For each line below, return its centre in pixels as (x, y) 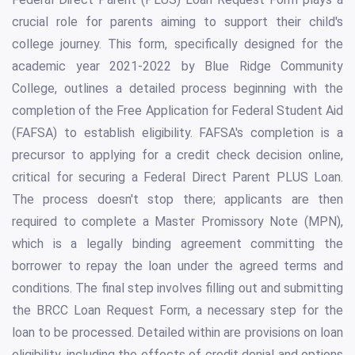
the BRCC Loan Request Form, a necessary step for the (177, 311)
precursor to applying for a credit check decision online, (177, 155)
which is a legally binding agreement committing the (177, 244)
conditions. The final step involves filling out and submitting (177, 288)
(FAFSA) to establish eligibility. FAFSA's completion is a (177, 133)
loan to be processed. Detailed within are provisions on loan (177, 333)
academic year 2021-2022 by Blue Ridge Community (177, 67)
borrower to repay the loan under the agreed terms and (177, 266)
